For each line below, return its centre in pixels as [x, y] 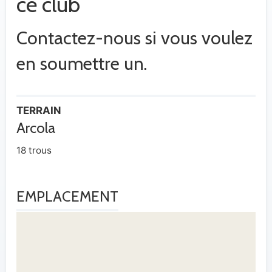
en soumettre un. [82, 64]
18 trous [34, 151]
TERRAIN [39, 111]
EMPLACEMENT [67, 197]
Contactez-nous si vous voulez [134, 38]
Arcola [36, 128]
